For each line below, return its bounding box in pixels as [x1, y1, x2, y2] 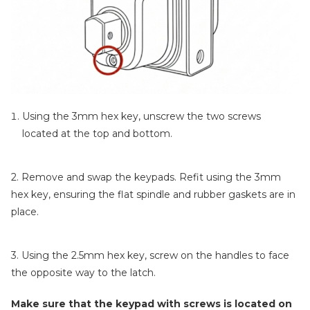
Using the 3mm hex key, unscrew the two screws [22, 110, 261, 122]
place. [11, 206, 39, 218]
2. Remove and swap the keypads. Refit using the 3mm [11, 171, 281, 183]
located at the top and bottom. [22, 127, 172, 140]
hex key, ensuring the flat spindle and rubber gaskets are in [11, 188, 295, 201]
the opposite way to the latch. [11, 266, 156, 279]
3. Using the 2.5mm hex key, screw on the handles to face [11, 249, 289, 262]
